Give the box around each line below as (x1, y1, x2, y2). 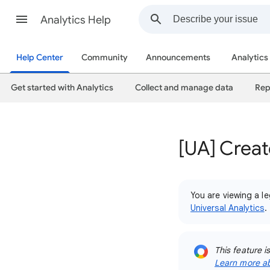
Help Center (16, 52, 63, 63)
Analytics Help (40, 13, 111, 27)
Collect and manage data (135, 83, 233, 93)
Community (81, 52, 128, 63)
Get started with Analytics (11, 83, 113, 93)
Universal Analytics (190, 202, 265, 213)
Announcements (146, 52, 210, 63)
